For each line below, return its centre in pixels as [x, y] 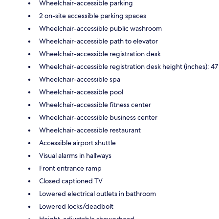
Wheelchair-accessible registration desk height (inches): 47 [129, 66]
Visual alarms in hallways [75, 155]
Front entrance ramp [70, 168]
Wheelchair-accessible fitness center [95, 104]
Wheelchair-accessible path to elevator [99, 41]
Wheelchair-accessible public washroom [100, 28]
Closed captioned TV [71, 181]
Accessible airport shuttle [77, 142]
